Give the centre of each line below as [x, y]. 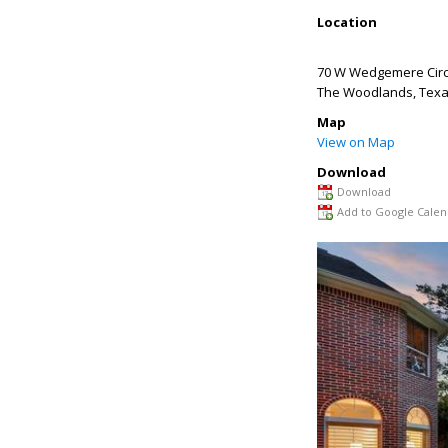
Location [347, 22]
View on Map [356, 142]
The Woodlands [365, 92]
